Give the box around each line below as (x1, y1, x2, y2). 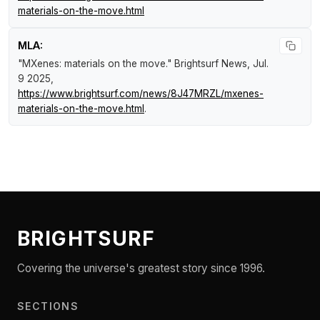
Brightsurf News (174, 58, 247, 70)
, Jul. (247, 58, 269, 70)
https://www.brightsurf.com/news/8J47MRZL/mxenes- (18, 88, 264, 100)
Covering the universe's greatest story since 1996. (17, 261, 265, 276)
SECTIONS (17, 300, 79, 313)
